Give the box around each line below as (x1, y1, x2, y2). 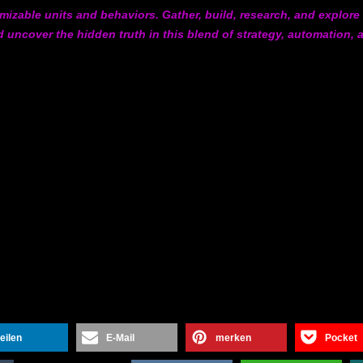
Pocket (325, 332, 357, 344)
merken (216, 332, 251, 344)
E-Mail (106, 332, 135, 344)
